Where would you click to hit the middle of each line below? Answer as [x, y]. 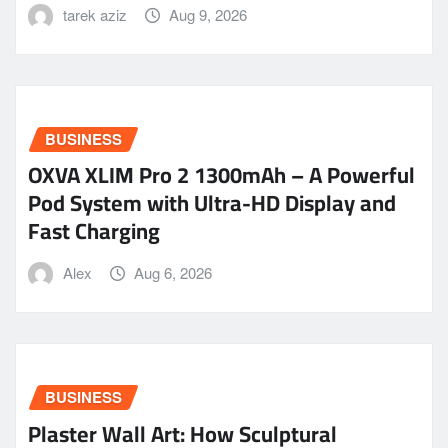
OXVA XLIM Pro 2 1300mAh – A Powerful [221, 175]
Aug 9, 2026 [208, 15]
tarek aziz [94, 15]
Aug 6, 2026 [173, 273]
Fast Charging [94, 231]
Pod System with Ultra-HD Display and [212, 203]
